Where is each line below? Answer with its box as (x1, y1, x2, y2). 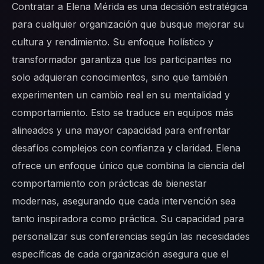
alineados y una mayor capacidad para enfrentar (12, 124, 230, 137)
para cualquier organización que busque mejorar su (12, 18, 244, 31)
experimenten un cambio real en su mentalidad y (12, 89, 230, 101)
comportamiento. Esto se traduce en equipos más (12, 107, 233, 119)
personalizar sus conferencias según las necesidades (12, 230, 250, 243)
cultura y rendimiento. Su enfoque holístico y (12, 36, 213, 48)
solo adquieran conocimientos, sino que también (12, 71, 227, 84)
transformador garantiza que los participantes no (12, 54, 232, 66)
